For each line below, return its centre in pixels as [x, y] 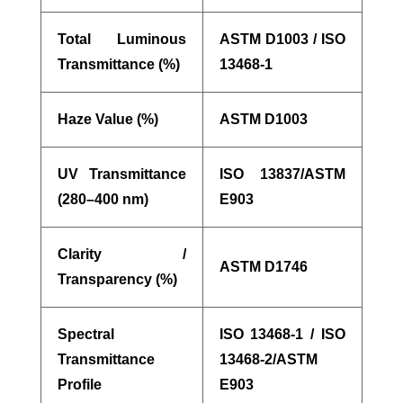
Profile [79, 384]
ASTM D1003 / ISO [282, 39]
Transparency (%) [117, 279]
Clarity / [121, 254]
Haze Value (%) [107, 119]
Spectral [85, 334]
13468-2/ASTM [268, 359]
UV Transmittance [121, 174]
